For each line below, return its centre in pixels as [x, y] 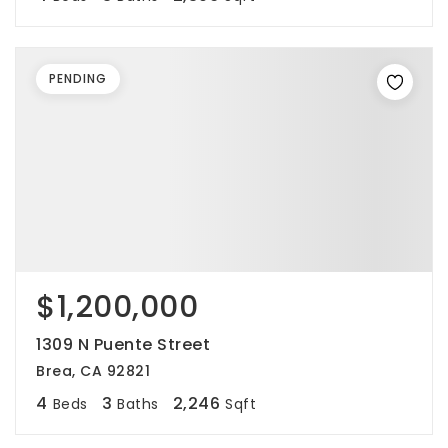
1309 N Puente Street [123, 344]
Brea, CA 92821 [93, 371]
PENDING [78, 78]
